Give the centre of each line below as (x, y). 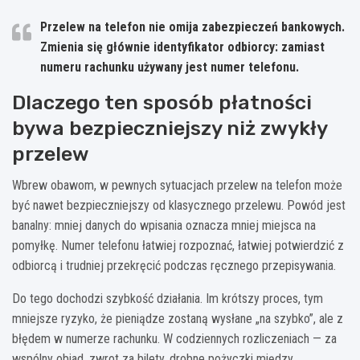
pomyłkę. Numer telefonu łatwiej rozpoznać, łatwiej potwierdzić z (178, 246)
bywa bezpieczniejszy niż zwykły (170, 129)
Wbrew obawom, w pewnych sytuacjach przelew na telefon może (177, 186)
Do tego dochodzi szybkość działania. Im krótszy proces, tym (168, 299)
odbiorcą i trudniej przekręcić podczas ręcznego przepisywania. (174, 266)
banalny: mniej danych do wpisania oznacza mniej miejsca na (164, 226)
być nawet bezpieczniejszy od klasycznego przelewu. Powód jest (179, 206)
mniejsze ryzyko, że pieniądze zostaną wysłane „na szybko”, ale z (178, 319)
